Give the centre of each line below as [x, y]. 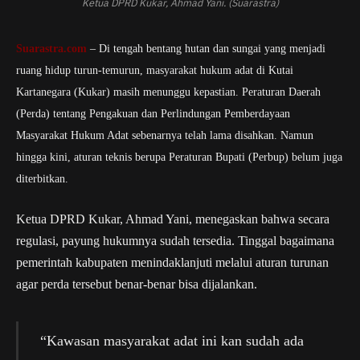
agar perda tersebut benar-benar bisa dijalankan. [137, 284]
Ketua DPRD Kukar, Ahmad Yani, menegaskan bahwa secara [173, 219]
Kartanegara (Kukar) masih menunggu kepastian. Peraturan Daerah [168, 92]
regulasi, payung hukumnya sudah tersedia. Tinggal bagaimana [175, 241]
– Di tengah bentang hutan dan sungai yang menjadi [206, 48]
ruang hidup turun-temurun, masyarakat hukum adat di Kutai [155, 70]
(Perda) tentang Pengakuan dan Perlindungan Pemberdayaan [153, 113]
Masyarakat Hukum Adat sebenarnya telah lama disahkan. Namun [165, 135]
